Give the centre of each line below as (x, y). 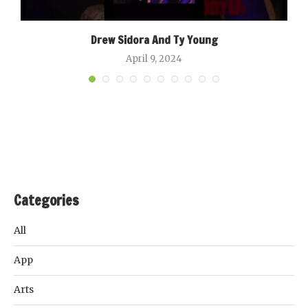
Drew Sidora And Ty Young (154, 40)
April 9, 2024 (154, 59)
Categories (46, 201)
